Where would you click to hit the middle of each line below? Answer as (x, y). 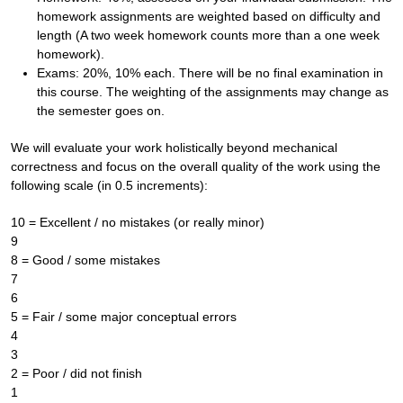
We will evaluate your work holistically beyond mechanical (174, 148)
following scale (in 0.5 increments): (109, 185)
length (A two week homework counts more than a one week (208, 35)
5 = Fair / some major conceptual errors (124, 317)
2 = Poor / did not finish (76, 373)
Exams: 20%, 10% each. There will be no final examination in (210, 73)
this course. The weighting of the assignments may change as (212, 92)
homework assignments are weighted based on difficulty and (208, 16)
